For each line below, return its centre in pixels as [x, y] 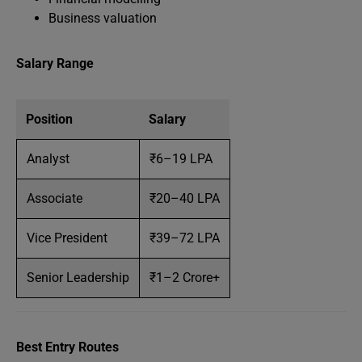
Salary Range [55, 63]
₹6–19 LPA [181, 159]
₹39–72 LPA [185, 238]
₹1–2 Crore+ [185, 278]
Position [49, 119]
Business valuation [103, 18]
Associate [55, 198]
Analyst [48, 159]
